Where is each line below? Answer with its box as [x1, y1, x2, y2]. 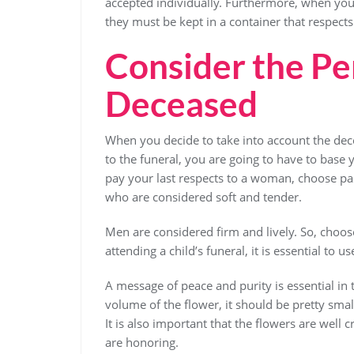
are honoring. [105, 334, 179, 351]
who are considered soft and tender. [105, 189, 302, 205]
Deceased [105, 83, 258, 125]
